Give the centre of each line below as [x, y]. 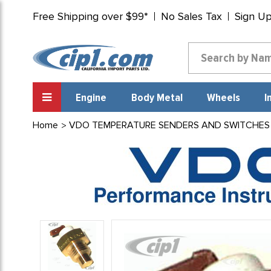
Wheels [223, 98]
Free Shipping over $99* [90, 16]
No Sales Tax [191, 16]
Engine [91, 98]
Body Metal [157, 98]
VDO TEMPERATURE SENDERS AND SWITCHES [169, 125]
